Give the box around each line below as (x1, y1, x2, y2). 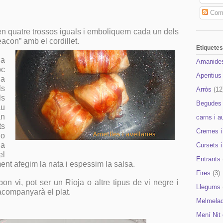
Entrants (196, 155, 221, 163)
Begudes (196, 100, 222, 108)
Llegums (196, 183, 221, 191)
